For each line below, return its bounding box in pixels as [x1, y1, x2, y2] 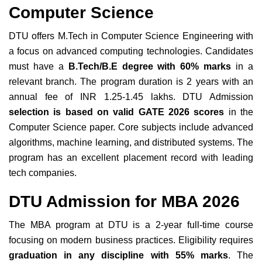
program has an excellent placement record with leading [9, 152, 253, 163]
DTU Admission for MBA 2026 [9, 192, 240, 211]
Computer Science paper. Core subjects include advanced [9, 122, 253, 132]
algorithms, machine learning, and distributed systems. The [9, 137, 253, 147]
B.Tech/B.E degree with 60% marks [68, 61, 232, 71]
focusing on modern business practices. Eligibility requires [9, 235, 253, 245]
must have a [9, 61, 68, 71]
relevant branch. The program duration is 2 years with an [9, 76, 253, 87]
